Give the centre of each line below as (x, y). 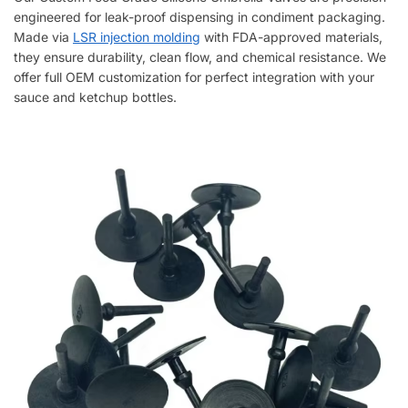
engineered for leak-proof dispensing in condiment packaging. (199, 16)
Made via (43, 36)
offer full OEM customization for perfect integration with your (194, 76)
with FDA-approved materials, (291, 36)
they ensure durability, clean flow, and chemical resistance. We (200, 56)
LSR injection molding (137, 36)
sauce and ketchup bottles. (95, 97)
